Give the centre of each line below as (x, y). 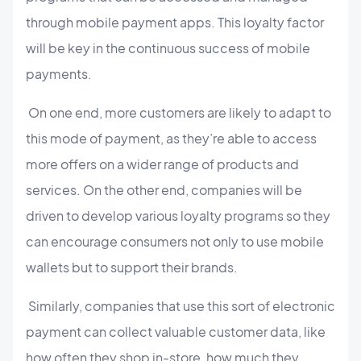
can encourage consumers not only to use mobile (175, 241)
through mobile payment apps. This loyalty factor (175, 22)
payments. (59, 73)
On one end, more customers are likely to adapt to (178, 112)
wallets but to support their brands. (132, 267)
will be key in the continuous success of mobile (168, 48)
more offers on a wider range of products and (162, 164)
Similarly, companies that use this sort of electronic (180, 305)
